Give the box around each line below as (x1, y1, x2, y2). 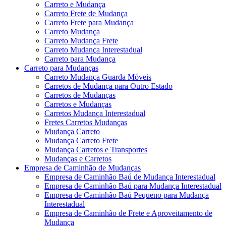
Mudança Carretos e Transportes (44, 145, 147, 154)
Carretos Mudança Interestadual (44, 108, 145, 118)
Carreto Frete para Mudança (44, 18, 134, 27)
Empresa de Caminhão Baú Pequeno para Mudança (44, 190, 209, 199)
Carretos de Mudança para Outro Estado (44, 81, 173, 90)
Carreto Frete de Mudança (44, 9, 128, 18)
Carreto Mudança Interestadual (44, 45, 142, 54)
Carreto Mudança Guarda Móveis (44, 72, 151, 81)
